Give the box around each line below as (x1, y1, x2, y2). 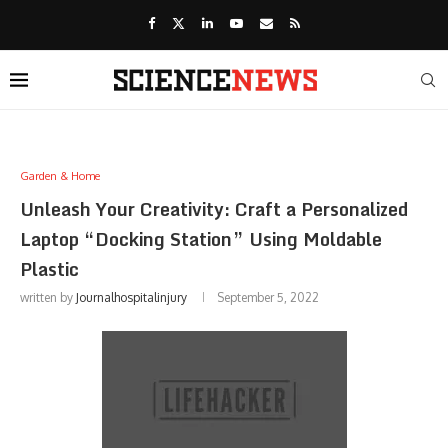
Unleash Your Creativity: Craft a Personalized (20, 194, 408, 224)
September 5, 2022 (217, 290, 319, 305)
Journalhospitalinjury (76, 290, 187, 305)
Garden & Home (20, 169, 100, 183)
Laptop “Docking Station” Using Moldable (20, 224, 382, 254)
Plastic (20, 254, 79, 284)
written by (20, 290, 76, 305)
